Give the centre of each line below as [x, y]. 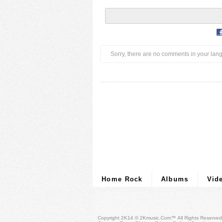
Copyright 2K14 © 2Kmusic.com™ [138, 218]
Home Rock [122, 179]
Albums [175, 179]
